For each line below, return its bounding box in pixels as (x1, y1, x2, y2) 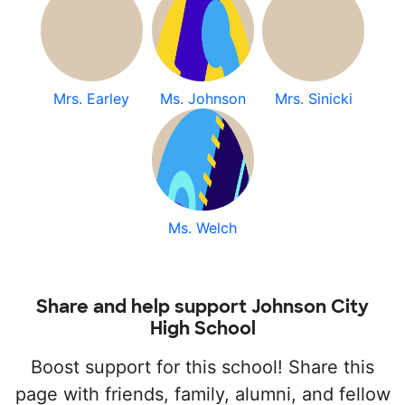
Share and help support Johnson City (36, 295, 369, 318)
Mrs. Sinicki (274, 89, 353, 108)
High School (149, 316, 256, 340)
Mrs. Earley (53, 89, 130, 108)
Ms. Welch (168, 219, 237, 237)
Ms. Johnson (159, 89, 246, 108)
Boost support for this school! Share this (31, 356, 374, 378)
